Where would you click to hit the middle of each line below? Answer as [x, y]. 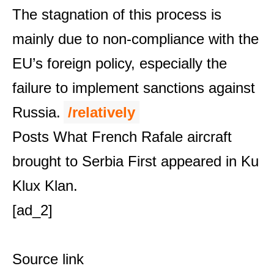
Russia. [36, 112]
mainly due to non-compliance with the [135, 39]
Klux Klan [43, 185]
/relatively [102, 112]
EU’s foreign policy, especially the [120, 63]
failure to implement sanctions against [134, 87]
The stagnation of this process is [117, 14]
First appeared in [182, 161]
